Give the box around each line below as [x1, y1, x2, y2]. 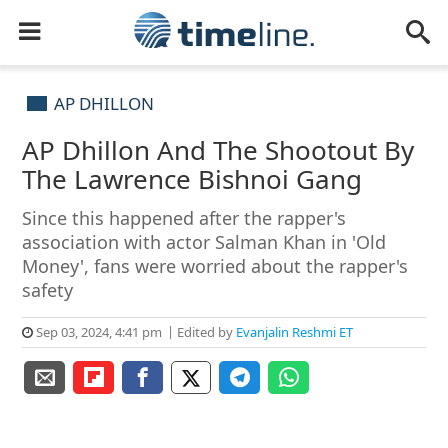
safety [22, 278, 74, 302]
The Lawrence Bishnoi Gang [22, 161, 363, 197]
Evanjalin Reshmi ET [236, 323, 354, 341]
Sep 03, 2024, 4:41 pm [33, 323, 163, 341]
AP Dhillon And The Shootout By [22, 132, 415, 168]
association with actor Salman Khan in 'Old [22, 230, 387, 254]
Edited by [174, 323, 237, 341]
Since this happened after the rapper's [22, 206, 347, 230]
